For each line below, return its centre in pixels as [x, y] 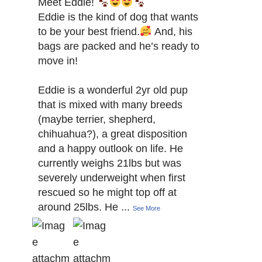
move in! [58, 61]
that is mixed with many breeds [110, 105]
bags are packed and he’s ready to [119, 46]
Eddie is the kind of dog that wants [118, 17]
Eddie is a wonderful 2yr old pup [113, 90]
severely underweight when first [112, 178]
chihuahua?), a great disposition [113, 134]
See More [146, 208]
